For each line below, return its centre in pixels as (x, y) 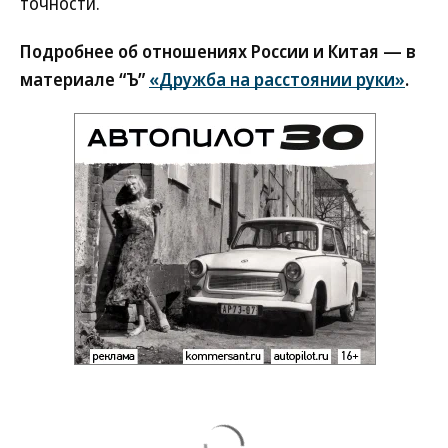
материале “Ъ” (84, 79)
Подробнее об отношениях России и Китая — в (218, 51)
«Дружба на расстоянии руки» (277, 79)
